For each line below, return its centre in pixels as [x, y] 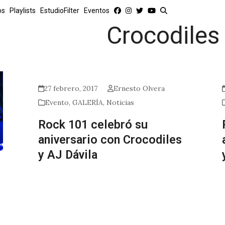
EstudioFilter [60, 11]
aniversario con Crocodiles [110, 140]
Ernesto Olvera [139, 88]
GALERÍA [87, 102]
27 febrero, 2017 [71, 88]
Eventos [97, 11]
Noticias [120, 102]
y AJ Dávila [68, 155]
